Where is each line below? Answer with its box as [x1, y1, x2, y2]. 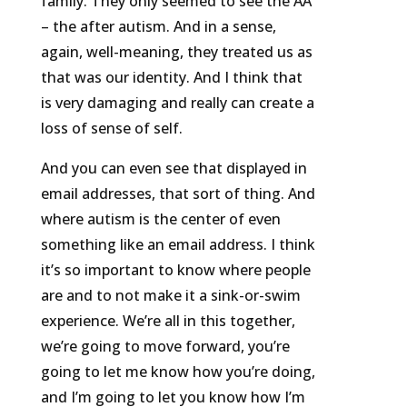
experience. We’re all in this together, [40, 311, 295, 332]
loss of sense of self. [40, 118, 183, 139]
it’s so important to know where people [40, 260, 311, 281]
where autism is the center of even [40, 209, 281, 230]
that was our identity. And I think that [40, 67, 303, 88]
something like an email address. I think [40, 234, 315, 255]
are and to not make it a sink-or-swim [40, 285, 301, 306]
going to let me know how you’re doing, [40, 362, 315, 382]
